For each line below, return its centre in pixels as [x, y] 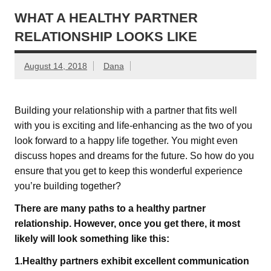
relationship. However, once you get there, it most [127, 224]
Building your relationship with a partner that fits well [126, 111]
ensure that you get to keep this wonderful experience [129, 171]
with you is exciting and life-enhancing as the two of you [133, 126]
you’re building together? [68, 186]
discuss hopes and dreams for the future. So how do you [134, 156]
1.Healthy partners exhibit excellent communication [132, 261]
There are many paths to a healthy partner [110, 209]
